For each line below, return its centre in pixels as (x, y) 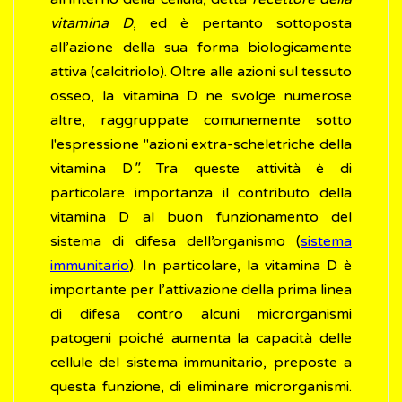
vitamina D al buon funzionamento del (201, 218)
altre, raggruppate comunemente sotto (201, 121)
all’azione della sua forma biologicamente (201, 48)
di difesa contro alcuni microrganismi (201, 315)
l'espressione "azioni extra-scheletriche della (201, 145)
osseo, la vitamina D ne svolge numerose (201, 96)
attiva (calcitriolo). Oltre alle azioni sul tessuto (201, 72)
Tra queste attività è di (246, 169)
